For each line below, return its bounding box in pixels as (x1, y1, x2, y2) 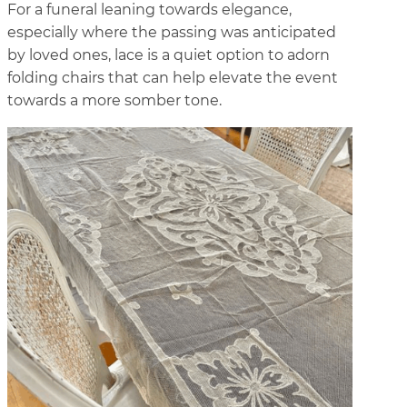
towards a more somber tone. (7, 94, 225, 109)
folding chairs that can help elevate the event (7, 71, 338, 86)
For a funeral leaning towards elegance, (7, 3, 292, 18)
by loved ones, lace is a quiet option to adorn (7, 48, 330, 64)
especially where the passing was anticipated (7, 25, 336, 41)
